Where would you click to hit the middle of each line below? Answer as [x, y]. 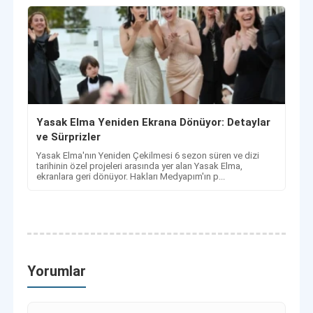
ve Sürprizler [69, 137]
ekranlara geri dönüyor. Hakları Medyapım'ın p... [131, 177]
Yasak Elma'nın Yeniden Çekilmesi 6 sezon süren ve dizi [148, 156]
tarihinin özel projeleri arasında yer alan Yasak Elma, [140, 166]
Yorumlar [57, 271]
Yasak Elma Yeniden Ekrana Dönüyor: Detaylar [154, 123]
